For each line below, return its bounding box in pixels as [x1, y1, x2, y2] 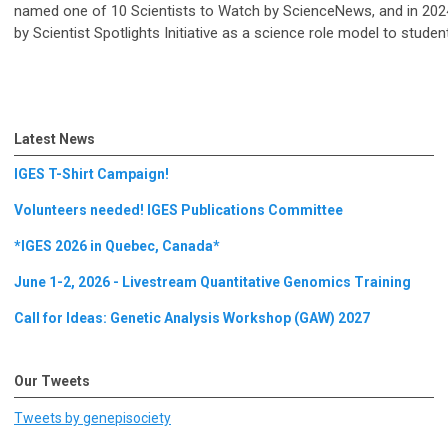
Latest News [14, 130, 95, 147]
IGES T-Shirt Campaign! [14, 165, 169, 182]
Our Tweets [14, 372, 90, 389]
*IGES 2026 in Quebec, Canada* [14, 237, 220, 254]
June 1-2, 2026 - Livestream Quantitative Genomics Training [14, 273, 411, 290]
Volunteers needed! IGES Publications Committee [14, 201, 343, 218]
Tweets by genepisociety [14, 409, 171, 426]
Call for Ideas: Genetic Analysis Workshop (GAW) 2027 [14, 309, 370, 326]
